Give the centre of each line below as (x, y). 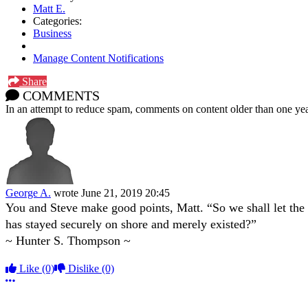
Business (52, 33)
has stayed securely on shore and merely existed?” (131, 224)
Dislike (84, 268)
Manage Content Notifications (98, 58)
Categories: (57, 21)
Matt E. (49, 8)
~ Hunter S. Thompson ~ (68, 240)
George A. (28, 192)
